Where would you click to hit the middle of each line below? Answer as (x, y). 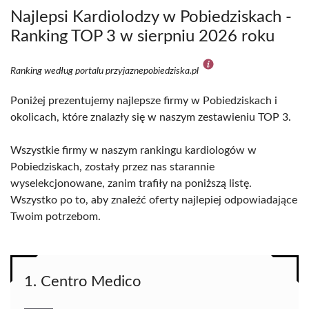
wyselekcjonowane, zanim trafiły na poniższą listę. (131, 183)
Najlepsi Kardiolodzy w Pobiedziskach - (151, 17)
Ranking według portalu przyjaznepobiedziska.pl (106, 71)
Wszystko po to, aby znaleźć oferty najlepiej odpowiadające (154, 200)
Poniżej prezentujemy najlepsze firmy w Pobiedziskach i (144, 101)
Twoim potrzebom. (56, 217)
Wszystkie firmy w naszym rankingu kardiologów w (133, 150)
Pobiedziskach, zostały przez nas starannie (112, 167)
